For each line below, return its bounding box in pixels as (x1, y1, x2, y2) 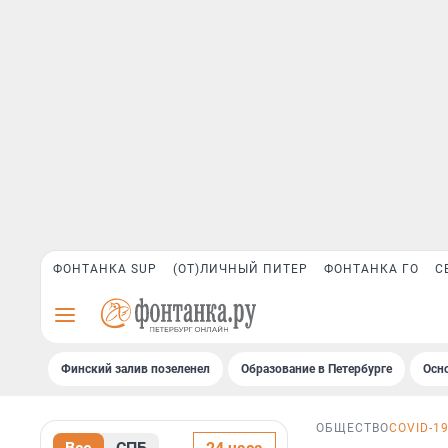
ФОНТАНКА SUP (53, 262, 157, 276)
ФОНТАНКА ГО (324, 262, 419, 276)
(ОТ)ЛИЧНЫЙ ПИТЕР (173, 262, 308, 276)
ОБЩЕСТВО (316, 421, 389, 436)
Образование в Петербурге (241, 362, 392, 376)
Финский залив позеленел (61, 362, 210, 376)
